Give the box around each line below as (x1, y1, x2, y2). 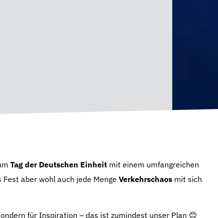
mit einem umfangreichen (107, 159, 199, 169)
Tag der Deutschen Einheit (10, 159, 107, 169)
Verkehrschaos (119, 174, 172, 184)
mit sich (172, 174, 202, 184)
